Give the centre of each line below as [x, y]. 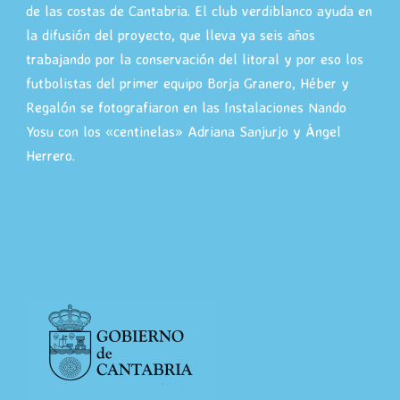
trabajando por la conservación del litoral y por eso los [195, 58]
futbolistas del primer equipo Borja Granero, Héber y [187, 83]
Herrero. [50, 155]
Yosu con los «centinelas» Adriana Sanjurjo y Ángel [183, 131]
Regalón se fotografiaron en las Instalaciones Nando [186, 107]
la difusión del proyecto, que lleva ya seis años [171, 34]
